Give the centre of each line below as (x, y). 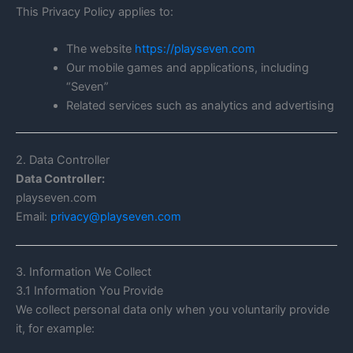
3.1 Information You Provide (89, 291)
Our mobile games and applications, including (187, 68)
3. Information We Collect (84, 272)
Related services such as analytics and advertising (200, 106)
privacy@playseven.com (116, 217)
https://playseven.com (195, 49)
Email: (33, 217)
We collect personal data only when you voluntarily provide (173, 310)
